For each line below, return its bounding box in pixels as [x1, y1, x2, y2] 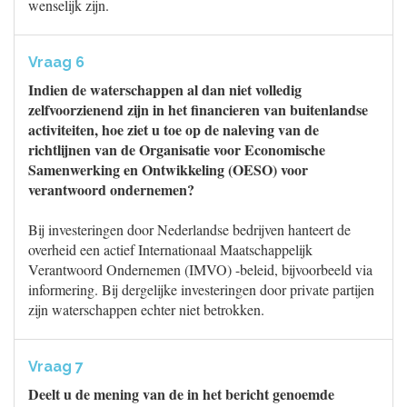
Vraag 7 [28, 358, 84, 375]
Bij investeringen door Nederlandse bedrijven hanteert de [28, 220, 351, 239]
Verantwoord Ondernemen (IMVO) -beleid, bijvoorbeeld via [28, 260, 372, 279]
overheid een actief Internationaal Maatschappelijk [28, 240, 313, 259]
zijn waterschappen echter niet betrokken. [28, 300, 264, 319]
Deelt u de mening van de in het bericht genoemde [28, 383, 334, 404]
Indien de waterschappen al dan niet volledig [28, 79, 302, 100]
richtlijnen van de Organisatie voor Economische [28, 139, 325, 160]
